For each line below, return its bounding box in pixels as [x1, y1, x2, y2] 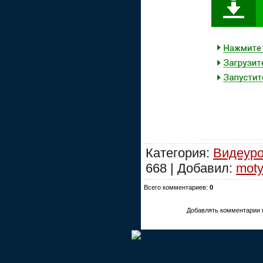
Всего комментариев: [144, 183, 210, 191]
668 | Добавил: [146, 160, 236, 176]
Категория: [146, 145, 213, 160]
